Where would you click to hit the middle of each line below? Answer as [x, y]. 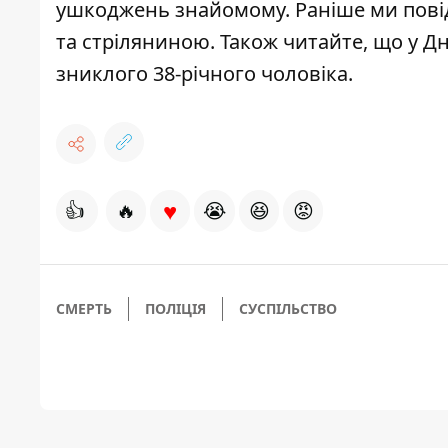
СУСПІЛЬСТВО [288, 309]
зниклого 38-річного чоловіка [202, 74]
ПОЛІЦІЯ [175, 309]
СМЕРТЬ [84, 309]
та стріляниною [133, 42]
